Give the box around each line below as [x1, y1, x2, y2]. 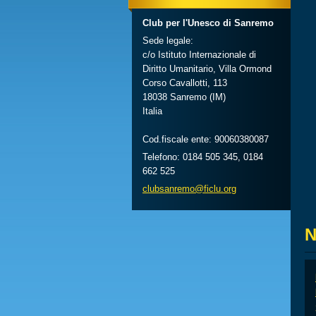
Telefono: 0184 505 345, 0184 [142, 152, 263, 162]
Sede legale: [142, 35, 193, 46]
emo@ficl [177, 183, 216, 194]
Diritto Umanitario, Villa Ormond [142, 63, 272, 74]
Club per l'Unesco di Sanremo [142, 18, 274, 28]
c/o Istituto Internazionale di [142, 49, 256, 60]
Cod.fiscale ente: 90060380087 [142, 134, 269, 145]
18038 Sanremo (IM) [142, 92, 226, 102]
